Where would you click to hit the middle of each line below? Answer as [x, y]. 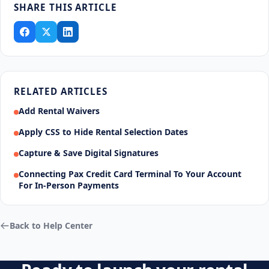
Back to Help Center [51, 225]
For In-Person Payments [69, 186]
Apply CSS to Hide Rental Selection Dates [104, 132]
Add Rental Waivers [59, 111]
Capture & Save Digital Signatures [89, 153]
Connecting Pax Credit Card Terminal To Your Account [130, 174]
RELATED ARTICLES [61, 92]
